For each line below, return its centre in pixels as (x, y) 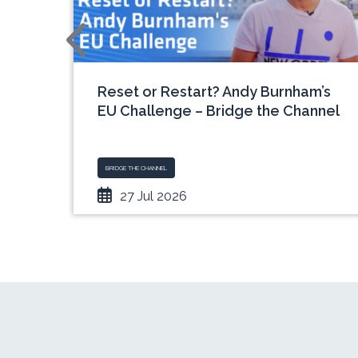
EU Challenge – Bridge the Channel (218, 111)
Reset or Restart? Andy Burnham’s (214, 92)
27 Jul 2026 (153, 197)
